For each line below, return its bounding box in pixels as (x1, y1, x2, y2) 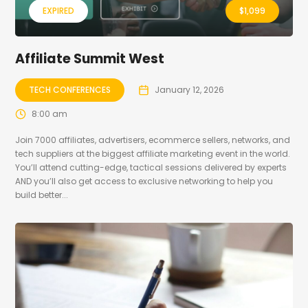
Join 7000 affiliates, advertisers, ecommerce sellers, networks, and (15, 134, 291, 146)
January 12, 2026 (155, 84, 225, 96)
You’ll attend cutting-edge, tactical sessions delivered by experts (15, 162, 287, 174)
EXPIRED (43, 5, 75, 17)
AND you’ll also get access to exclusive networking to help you (15, 175, 274, 188)
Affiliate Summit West (15, 49, 165, 69)
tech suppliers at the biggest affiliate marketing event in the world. (15, 148, 291, 160)
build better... (15, 189, 69, 201)
